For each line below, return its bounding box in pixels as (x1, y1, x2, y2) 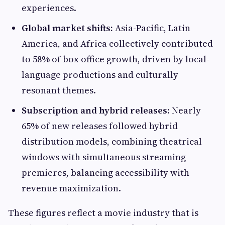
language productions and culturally (22, 68, 178, 81)
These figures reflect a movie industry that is (8, 206, 198, 219)
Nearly (170, 104, 201, 117)
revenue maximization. (22, 182, 121, 194)
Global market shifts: (22, 22, 113, 34)
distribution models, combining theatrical (22, 135, 202, 148)
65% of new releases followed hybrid (22, 120, 178, 132)
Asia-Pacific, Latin (113, 22, 190, 34)
